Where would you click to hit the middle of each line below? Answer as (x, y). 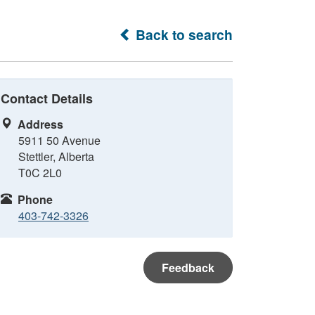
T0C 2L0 (40, 173)
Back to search (182, 34)
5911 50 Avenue (59, 140)
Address (40, 124)
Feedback (188, 268)
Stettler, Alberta (56, 156)
